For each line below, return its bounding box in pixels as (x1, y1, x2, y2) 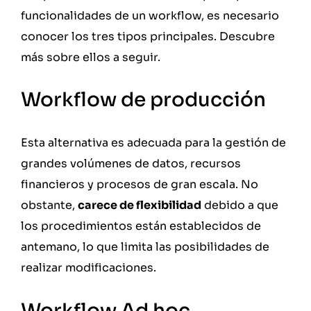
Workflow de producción (21, 87, 270, 112)
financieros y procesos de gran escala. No (21, 177, 258, 192)
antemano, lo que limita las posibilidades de (21, 239, 269, 255)
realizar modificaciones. (21, 260, 156, 276)
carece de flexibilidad (78, 198, 201, 213)
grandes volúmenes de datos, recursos (21, 156, 241, 171)
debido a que (201, 198, 278, 213)
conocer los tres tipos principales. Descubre (21, 28, 275, 44)
